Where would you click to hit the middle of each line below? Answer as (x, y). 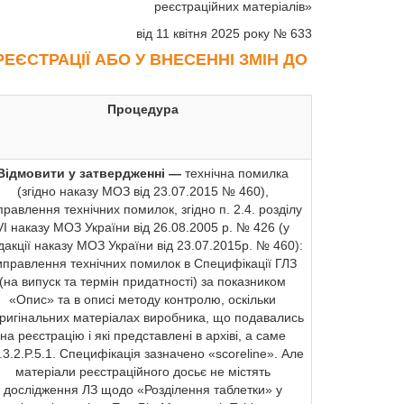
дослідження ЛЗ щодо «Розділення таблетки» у (142, 390)
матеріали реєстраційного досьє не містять (142, 372)
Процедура (142, 109)
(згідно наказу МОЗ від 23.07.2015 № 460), (142, 191)
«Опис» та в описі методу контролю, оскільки (142, 299)
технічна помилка (237, 173)
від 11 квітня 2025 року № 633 (224, 33)
